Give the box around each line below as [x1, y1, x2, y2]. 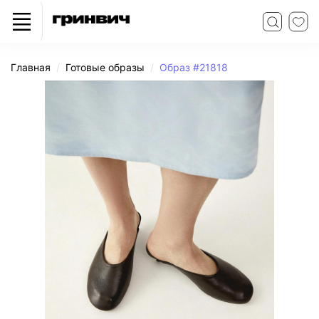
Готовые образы [66, 61, 145, 73]
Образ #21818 [159, 61, 228, 73]
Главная [11, 61, 51, 73]
